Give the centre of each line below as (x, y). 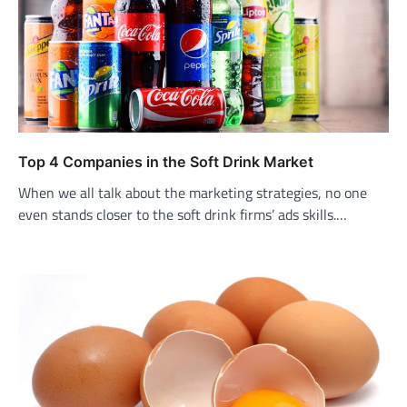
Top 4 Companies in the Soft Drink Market (166, 161)
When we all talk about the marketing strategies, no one (193, 192)
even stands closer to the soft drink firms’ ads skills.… (183, 214)
